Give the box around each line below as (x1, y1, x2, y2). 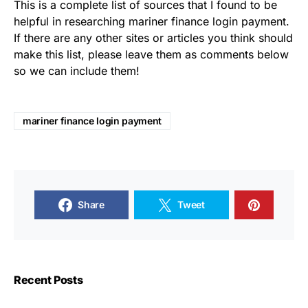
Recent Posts (14, 273, 83, 287)
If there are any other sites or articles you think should (14, 31, 293, 45)
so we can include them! (14, 64, 140, 78)
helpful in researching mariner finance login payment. (14, 14, 289, 28)
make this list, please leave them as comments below (14, 47, 289, 61)
